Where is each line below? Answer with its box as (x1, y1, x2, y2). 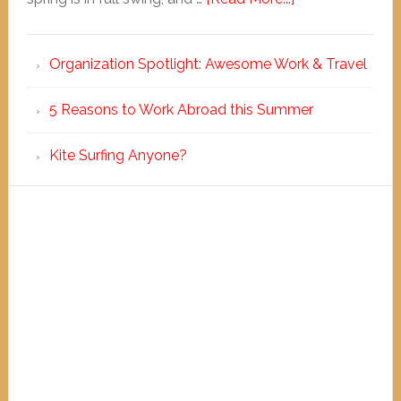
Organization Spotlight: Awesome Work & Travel (48, 55, 367, 73)
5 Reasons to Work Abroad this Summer (48, 101, 313, 118)
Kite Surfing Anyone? (48, 147, 187, 164)
